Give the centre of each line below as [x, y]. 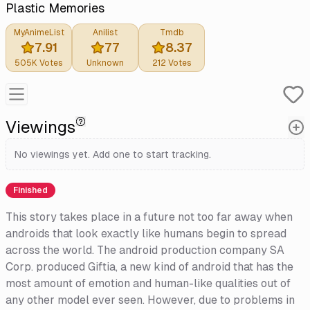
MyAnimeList [39, 32]
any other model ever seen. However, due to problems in [150, 300]
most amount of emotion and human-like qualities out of [148, 283]
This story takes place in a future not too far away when [149, 217]
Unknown [105, 63]
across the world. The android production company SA [145, 250]
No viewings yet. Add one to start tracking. [113, 154]
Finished [30, 190]
